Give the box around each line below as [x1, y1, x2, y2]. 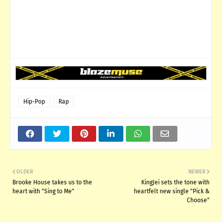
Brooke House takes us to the [12, 178, 92, 186]
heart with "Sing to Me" [12, 187, 74, 195]
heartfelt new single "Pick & [134, 187, 210, 195]
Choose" [187, 196, 210, 204]
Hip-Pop [23, 98, 45, 105]
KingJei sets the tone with [141, 178, 210, 186]
